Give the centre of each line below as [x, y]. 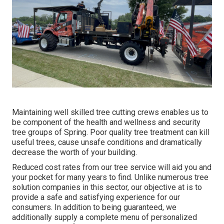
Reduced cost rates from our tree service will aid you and [112, 167]
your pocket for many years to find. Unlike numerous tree [110, 177]
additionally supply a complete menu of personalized [104, 217]
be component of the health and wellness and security [106, 122]
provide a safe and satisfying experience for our [96, 197]
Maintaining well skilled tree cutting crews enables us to [110, 112]
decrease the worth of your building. [74, 152]
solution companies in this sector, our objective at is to [107, 187]
